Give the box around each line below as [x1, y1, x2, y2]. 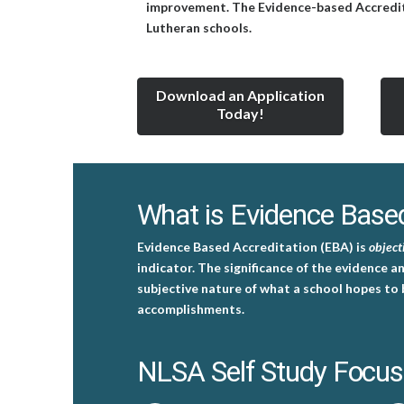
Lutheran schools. [145, 19, 252, 35]
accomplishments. [136, 301, 244, 317]
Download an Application [155, 86, 325, 104]
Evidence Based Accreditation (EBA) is [136, 239, 369, 255]
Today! [216, 104, 264, 122]
